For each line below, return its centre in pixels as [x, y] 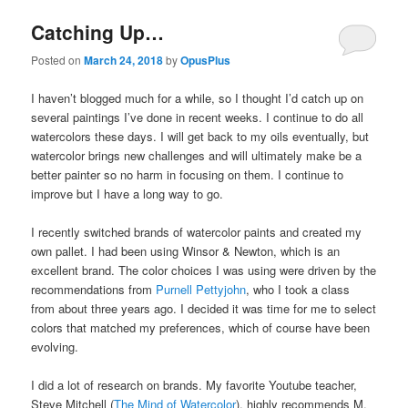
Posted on [58, 60]
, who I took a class [298, 289]
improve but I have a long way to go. [127, 193]
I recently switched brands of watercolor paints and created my [197, 231]
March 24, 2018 [124, 61]
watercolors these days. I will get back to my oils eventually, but [200, 136]
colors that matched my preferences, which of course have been [201, 327]
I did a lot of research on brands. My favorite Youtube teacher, [194, 384]
